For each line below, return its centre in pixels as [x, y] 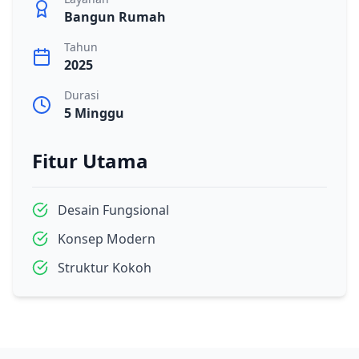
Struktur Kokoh [105, 267]
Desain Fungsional [113, 210]
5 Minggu [94, 113]
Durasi [82, 95]
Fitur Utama [90, 160]
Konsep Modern [107, 238]
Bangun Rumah [115, 16]
